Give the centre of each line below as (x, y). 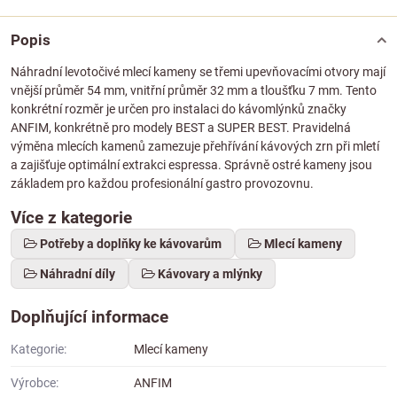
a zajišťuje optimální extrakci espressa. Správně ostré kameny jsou (191, 165)
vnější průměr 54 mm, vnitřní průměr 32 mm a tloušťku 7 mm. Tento (194, 91)
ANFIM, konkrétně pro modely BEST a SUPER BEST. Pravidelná (181, 128)
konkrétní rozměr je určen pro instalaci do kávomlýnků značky (179, 109)
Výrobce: (35, 383)
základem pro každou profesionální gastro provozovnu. (162, 184)
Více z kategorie (71, 218)
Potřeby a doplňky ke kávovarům (131, 244)
